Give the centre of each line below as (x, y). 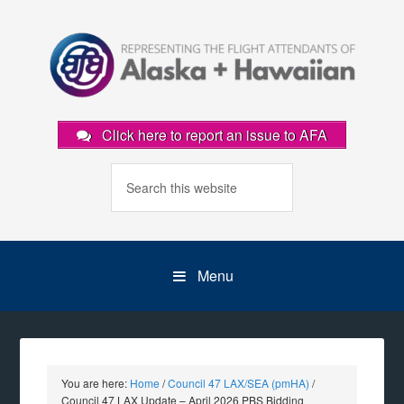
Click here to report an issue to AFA (213, 135)
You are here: (96, 383)
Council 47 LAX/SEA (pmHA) (239, 383)
